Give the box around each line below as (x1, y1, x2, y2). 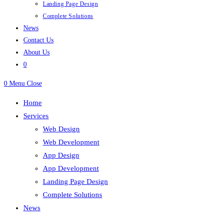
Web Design (43, 125, 80, 133)
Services (23, 112, 49, 120)
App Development (43, 164, 99, 172)
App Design (43, 151, 79, 159)
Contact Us (23, 36, 54, 44)
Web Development (43, 138, 99, 146)
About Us (23, 49, 50, 56)
